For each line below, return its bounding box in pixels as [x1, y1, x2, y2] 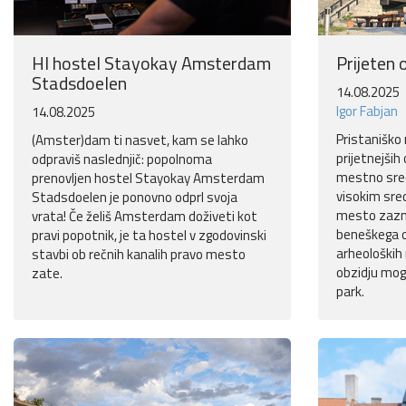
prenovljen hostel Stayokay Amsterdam [32, 168, 265, 189]
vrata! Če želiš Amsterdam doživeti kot [32, 206, 257, 227]
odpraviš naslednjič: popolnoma [32, 149, 212, 170]
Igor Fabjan [336, 101, 398, 122]
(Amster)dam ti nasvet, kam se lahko [32, 130, 248, 151]
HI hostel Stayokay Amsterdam [32, 49, 271, 78]
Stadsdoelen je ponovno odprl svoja [32, 187, 237, 208]
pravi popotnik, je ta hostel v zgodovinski [32, 225, 266, 246]
